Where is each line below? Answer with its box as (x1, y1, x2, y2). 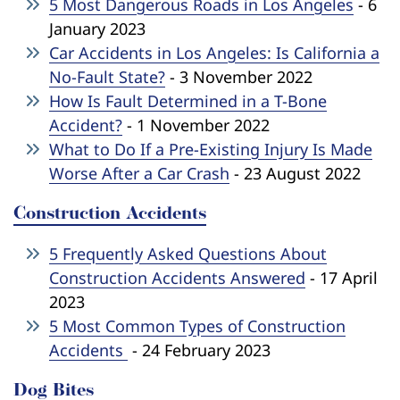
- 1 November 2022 (122, 113, 270, 136)
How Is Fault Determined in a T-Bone (49, 89, 327, 112)
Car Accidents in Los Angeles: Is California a (49, 41, 379, 63)
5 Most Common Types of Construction (49, 314, 346, 337)
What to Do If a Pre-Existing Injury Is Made (49, 137, 372, 160)
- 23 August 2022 (229, 162, 361, 184)
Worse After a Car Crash (49, 162, 229, 184)
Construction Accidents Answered (49, 266, 305, 288)
